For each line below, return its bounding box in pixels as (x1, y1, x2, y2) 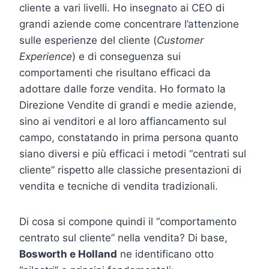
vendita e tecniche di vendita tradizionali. (19, 180, 218, 192)
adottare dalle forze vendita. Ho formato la (19, 82, 226, 95)
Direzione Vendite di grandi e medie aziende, (19, 98, 237, 111)
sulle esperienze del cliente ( (19, 34, 157, 46)
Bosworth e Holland (19, 247, 117, 260)
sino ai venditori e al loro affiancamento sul (19, 115, 226, 127)
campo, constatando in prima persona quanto (19, 131, 238, 144)
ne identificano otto (117, 247, 214, 260)
